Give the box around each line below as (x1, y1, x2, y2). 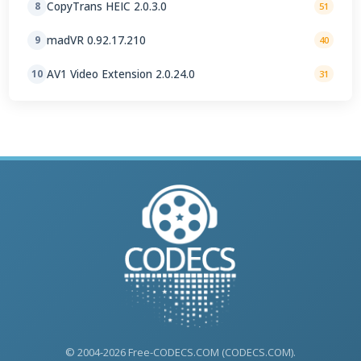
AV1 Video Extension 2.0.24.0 (47, 66, 196, 82)
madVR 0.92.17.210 (47, 32, 147, 48)
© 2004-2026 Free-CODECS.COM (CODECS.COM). (65, 344, 296, 359)
